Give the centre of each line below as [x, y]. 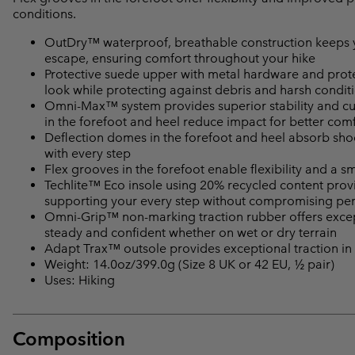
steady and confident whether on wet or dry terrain [191, 232]
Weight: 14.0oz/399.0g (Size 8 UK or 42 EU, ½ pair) [189, 264]
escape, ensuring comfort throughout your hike [180, 58]
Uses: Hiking [80, 280]
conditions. [44, 13]
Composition [69, 338]
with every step [88, 153]
